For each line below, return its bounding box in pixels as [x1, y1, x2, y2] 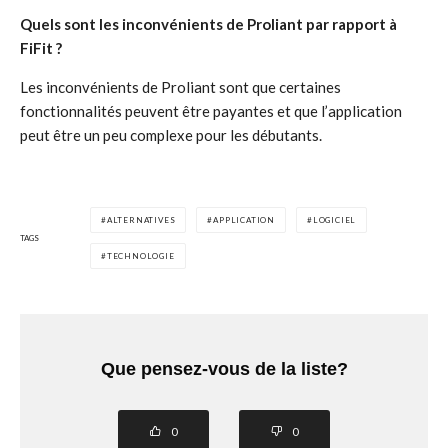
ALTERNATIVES [106, 215, 176, 225]
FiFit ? [20, 39, 62, 57]
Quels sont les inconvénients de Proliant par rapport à [20, 15, 397, 33]
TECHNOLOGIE [106, 251, 175, 261]
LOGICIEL [312, 215, 357, 225]
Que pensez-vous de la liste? [100, 359, 348, 379]
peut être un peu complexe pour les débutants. [20, 126, 322, 144]
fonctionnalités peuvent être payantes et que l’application [20, 102, 402, 120]
